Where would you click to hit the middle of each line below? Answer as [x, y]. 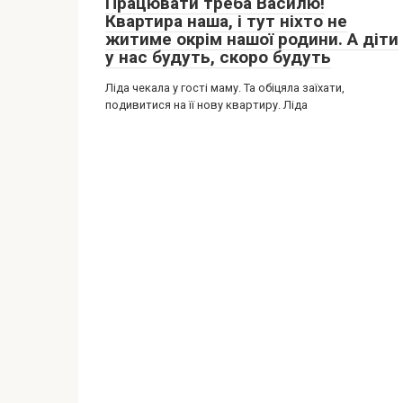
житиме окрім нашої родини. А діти [252, 39]
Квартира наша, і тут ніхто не [226, 21]
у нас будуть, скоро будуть [218, 57]
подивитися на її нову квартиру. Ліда [206, 105]
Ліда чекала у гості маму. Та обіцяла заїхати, [225, 88]
